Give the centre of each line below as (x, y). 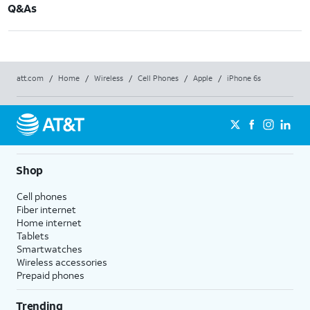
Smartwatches (49, 249)
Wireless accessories (62, 262)
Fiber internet (46, 209)
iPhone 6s (244, 78)
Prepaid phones (51, 275)
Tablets (33, 236)
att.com (30, 78)
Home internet (49, 222)
